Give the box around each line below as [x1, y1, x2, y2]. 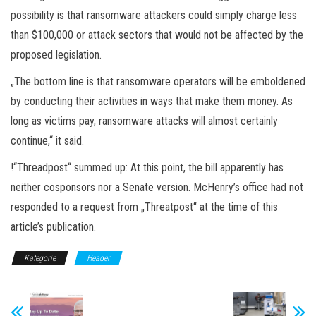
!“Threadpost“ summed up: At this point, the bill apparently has [11, 160, 284, 174]
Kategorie [24, 253, 56, 263]
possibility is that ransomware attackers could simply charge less [11, 8, 297, 22]
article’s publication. [11, 219, 96, 233]
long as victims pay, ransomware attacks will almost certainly [11, 114, 278, 128]
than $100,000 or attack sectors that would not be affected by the [11, 28, 303, 42]
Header [87, 253, 110, 263]
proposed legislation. [11, 47, 102, 61]
